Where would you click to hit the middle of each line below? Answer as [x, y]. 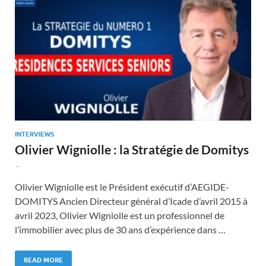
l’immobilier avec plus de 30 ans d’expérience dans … [120, 229]
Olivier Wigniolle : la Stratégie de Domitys [132, 149]
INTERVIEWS [34, 134]
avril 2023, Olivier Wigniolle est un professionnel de [120, 215]
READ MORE [43, 260]
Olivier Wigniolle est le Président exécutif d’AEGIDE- [122, 186]
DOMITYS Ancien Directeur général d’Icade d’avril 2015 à [131, 201]
